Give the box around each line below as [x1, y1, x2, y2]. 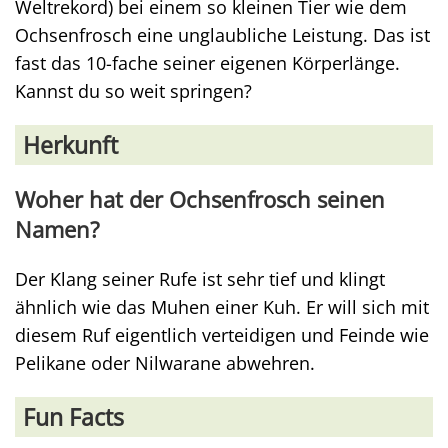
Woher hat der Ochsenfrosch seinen [15, 185, 385, 214]
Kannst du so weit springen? [15, 79, 252, 103]
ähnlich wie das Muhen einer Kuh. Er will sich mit [15, 295, 429, 319]
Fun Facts [23, 401, 124, 433]
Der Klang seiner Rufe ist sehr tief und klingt [15, 267, 385, 291]
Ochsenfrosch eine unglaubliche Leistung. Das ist [15, 23, 430, 47]
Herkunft [23, 129, 118, 161]
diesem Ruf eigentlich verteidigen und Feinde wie [15, 323, 429, 347]
